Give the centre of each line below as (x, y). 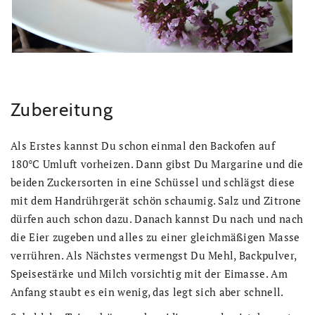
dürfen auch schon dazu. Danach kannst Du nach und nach (157, 218)
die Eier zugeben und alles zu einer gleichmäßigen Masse (155, 237)
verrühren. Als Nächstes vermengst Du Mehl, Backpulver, (154, 255)
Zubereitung (62, 109)
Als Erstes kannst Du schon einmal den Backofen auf (143, 145)
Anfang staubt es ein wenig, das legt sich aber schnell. (147, 291)
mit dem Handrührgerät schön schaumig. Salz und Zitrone (156, 200)
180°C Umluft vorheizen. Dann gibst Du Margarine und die (157, 163)
